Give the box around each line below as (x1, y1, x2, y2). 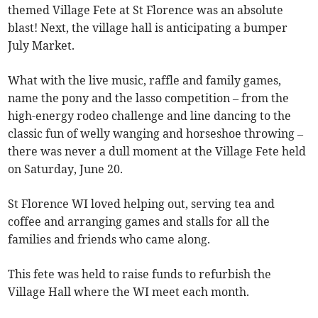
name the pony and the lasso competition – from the (8, 91, 290, 106)
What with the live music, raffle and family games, (8, 73, 282, 88)
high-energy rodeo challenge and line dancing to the (8, 109, 292, 124)
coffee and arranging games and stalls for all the (8, 214, 270, 229)
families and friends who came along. (8, 232, 211, 247)
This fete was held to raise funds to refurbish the (8, 267, 272, 282)
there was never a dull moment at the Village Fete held (8, 144, 307, 159)
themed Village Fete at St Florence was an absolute (8, 3, 284, 18)
